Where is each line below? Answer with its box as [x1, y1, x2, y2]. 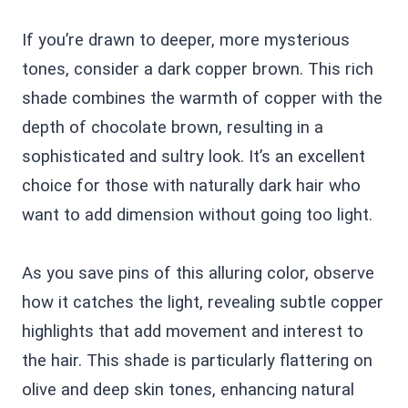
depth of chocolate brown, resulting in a [22, 117, 323, 138]
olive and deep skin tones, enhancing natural [22, 379, 354, 400]
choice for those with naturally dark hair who [22, 175, 361, 196]
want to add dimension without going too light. [22, 204, 372, 225]
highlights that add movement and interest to [22, 321, 363, 342]
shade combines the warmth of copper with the [22, 87, 382, 108]
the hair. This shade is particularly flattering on [22, 350, 372, 371]
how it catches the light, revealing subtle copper [22, 291, 383, 312]
